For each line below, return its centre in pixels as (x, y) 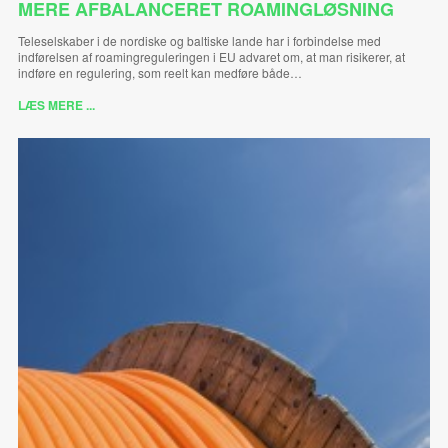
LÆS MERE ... (56, 104)
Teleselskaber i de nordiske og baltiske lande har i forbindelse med (199, 40)
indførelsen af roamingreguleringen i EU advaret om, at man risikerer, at (211, 56)
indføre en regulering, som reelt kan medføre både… (159, 72)
